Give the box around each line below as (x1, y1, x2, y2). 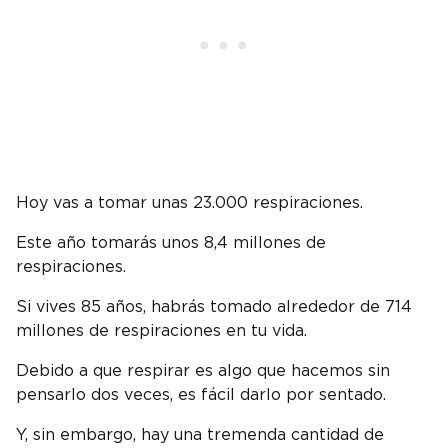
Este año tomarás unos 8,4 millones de (16, 235, 326, 252)
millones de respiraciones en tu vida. (16, 323, 312, 340)
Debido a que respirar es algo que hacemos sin (16, 363, 390, 380)
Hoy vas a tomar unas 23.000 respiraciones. (16, 195, 368, 212)
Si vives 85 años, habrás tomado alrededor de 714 (16, 299, 412, 316)
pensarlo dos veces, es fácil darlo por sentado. (16, 387, 391, 404)
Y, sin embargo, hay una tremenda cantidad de (16, 427, 384, 444)
